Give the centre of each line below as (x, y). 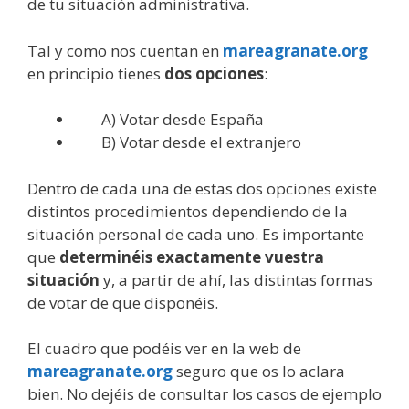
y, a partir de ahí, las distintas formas (236, 279)
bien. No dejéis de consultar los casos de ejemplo (204, 394)
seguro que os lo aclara (259, 371)
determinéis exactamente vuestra (192, 257)
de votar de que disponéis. (123, 302)
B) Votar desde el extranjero (201, 142)
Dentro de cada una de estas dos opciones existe (202, 188)
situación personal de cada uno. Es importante (196, 234)
